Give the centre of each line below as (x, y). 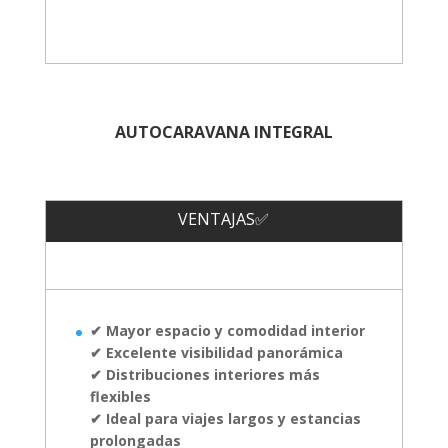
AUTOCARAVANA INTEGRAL (223, 131)
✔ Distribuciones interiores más (204, 374)
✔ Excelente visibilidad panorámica (216, 352)
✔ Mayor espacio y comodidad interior (227, 330)
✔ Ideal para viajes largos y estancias (225, 418)
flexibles (120, 396)
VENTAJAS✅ (224, 218)
